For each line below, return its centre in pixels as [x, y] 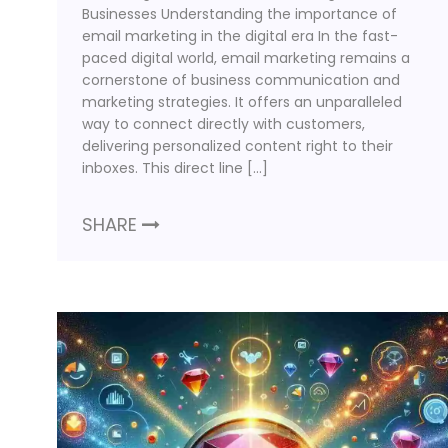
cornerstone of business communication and [241, 80]
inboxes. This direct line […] [175, 168]
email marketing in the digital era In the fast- [240, 36]
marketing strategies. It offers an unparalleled [242, 102]
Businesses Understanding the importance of [239, 14]
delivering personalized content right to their [237, 146]
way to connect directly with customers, [223, 124]
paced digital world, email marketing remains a [246, 58]
